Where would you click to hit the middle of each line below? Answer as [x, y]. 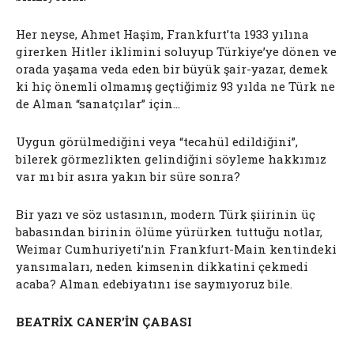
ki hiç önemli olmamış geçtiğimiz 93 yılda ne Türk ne [175, 86]
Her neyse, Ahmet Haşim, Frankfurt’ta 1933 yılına [162, 34]
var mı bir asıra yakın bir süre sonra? [128, 176]
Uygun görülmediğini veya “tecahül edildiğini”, [157, 141]
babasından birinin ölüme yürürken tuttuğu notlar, [169, 231]
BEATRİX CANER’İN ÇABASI [104, 321]
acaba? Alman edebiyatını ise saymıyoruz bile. [154, 283]
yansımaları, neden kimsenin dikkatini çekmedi [162, 266]
